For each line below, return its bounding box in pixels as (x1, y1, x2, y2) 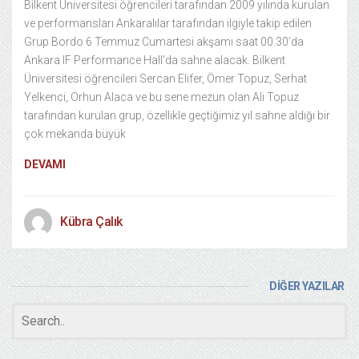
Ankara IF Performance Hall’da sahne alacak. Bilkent (24, 54, 285, 67)
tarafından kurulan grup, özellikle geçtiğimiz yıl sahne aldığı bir (24, 109, 330, 122)
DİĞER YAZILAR (269, 280, 345, 292)
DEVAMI (24, 158, 66, 171)
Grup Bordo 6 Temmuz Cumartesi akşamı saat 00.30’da (24, 35, 304, 48)
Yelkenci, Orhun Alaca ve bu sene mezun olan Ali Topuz (24, 91, 299, 103)
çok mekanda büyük (24, 127, 126, 140)
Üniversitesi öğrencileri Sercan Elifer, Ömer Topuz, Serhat (24, 72, 307, 85)
